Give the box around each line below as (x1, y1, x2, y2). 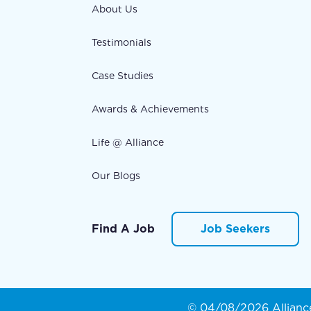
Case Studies (92, 70, 153, 82)
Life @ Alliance (92, 137, 164, 149)
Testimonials (92, 37, 151, 49)
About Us (92, 3, 137, 15)
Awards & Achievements (92, 103, 209, 115)
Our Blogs (92, 170, 140, 182)
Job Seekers (201, 222, 270, 236)
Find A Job (92, 222, 155, 236)
